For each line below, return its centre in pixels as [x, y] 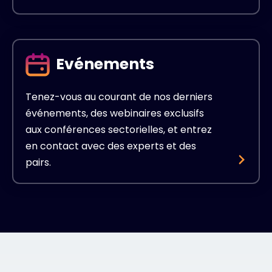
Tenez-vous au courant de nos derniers [119, 97]
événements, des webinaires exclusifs [115, 113]
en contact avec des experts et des [111, 146]
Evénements [105, 64]
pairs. [38, 162]
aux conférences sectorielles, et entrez [119, 129]
